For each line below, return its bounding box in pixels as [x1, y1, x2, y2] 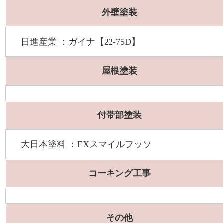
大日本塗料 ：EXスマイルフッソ [21, 139, 152, 150]
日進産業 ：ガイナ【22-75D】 [21, 37, 140, 47]
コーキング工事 [88, 168, 151, 179]
